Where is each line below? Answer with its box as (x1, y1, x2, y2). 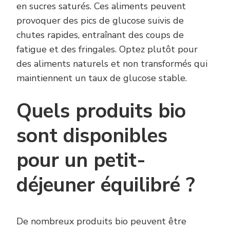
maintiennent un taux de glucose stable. (16, 71, 187, 84)
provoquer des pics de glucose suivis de (16, 14, 184, 27)
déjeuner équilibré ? (16, 171, 195, 199)
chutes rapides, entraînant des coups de (16, 28, 184, 41)
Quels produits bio (16, 97, 186, 125)
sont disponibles (16, 122, 167, 149)
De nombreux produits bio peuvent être (16, 215, 186, 228)
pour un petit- (16, 146, 146, 174)
